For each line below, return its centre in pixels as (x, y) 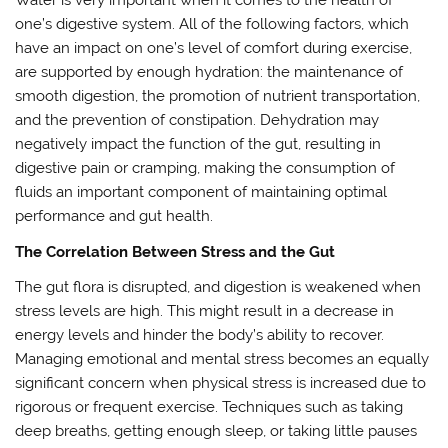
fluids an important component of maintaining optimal (201, 192)
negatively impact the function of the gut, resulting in (198, 144)
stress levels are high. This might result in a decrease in (205, 311)
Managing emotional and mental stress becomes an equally (222, 359)
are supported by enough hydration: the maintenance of (209, 72)
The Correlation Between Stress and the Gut (175, 251)
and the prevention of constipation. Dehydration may (197, 120)
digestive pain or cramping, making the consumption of (205, 168)
